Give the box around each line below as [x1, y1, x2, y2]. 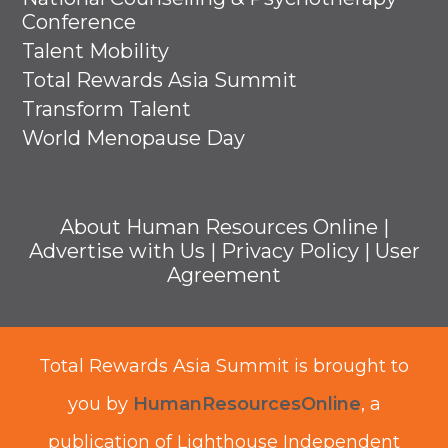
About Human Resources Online [59, 214, 378, 239]
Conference [22, 9, 137, 34]
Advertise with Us [28, 238, 205, 263]
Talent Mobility [22, 38, 170, 63]
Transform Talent [22, 96, 192, 121]
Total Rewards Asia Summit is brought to [39, 354, 409, 377]
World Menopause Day [22, 125, 246, 150]
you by [67, 392, 133, 415]
